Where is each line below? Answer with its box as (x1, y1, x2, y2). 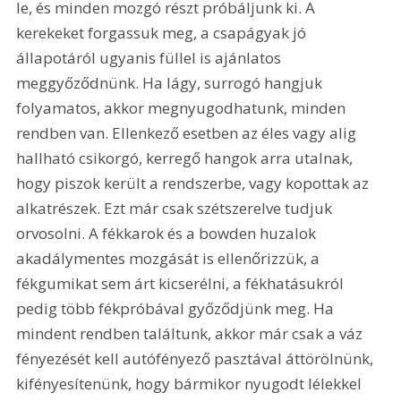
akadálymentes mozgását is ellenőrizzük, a (16, 248, 324, 269)
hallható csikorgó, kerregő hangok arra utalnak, (16, 148, 357, 169)
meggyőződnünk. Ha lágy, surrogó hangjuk (16, 73, 327, 94)
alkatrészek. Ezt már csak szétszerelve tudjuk (16, 198, 337, 219)
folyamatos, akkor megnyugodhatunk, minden (16, 98, 350, 119)
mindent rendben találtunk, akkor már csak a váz (16, 323, 367, 345)
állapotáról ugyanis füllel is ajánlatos (16, 47, 286, 69)
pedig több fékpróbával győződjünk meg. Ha (16, 298, 338, 320)
